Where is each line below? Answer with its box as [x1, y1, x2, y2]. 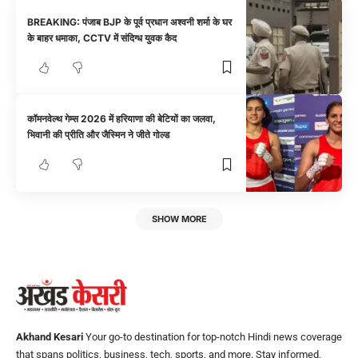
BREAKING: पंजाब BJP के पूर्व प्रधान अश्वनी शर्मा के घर [27, 15, 233, 28]
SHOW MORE [151, 213, 207, 225]
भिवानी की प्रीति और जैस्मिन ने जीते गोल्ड [27, 129, 170, 141]
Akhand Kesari [16, 331, 83, 344]
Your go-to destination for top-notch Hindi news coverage [83, 331, 342, 344]
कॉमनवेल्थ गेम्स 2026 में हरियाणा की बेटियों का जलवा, [27, 113, 217, 125]
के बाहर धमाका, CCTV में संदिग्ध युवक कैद [27, 31, 177, 44]
